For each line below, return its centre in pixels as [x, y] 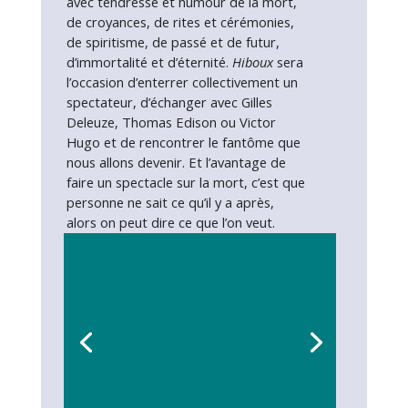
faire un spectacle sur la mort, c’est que [185, 182]
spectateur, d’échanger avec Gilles [169, 102]
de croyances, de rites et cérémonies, [180, 22]
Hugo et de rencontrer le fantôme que [183, 142]
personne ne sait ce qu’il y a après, [170, 202]
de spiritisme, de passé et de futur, [173, 42]
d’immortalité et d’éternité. [149, 62]
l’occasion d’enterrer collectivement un [182, 82]
